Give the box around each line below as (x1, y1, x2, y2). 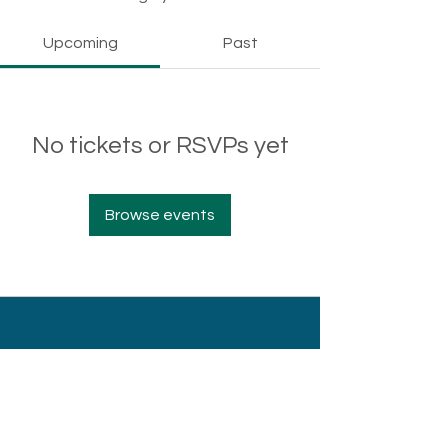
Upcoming (42, 34, 118, 51)
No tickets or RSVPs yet (31, 132, 289, 158)
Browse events (105, 206, 215, 223)
